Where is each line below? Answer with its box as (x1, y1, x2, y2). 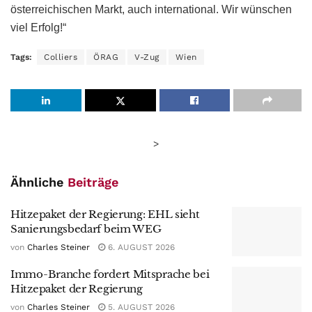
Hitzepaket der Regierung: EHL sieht (10, 207, 200, 221)
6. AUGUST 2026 (105, 242, 175, 252)
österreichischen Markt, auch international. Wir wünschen (10, 3, 292, 15)
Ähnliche (10, 174, 68, 189)
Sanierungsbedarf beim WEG (10, 221, 162, 235)
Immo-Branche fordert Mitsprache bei (10, 267, 210, 281)
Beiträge (68, 174, 118, 189)
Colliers (44, 52, 77, 62)
